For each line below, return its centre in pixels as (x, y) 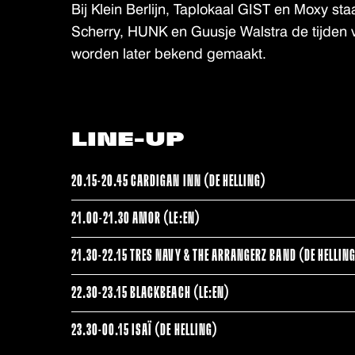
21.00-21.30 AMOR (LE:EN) (136, 219)
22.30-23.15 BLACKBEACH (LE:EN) (150, 293)
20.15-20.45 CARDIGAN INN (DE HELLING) (169, 181)
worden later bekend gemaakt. (168, 54)
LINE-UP (127, 141)
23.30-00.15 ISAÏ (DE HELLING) (144, 330)
